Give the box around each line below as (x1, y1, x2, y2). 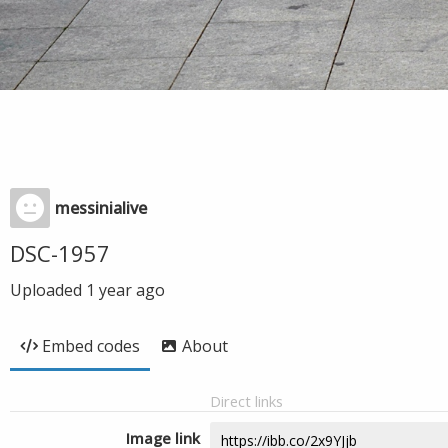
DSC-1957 (10, 238, 110, 268)
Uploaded (10, 279, 86, 301)
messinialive (55, 197, 147, 219)
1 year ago (86, 279, 165, 301)
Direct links (210, 391, 283, 411)
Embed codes (42, 335, 140, 357)
